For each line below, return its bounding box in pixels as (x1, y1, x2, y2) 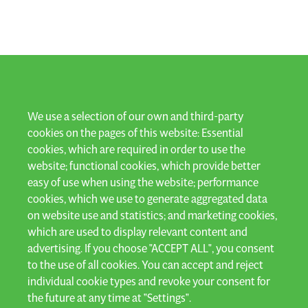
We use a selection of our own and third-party (27, 109, 243, 124)
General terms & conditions (89, 287, 219, 301)
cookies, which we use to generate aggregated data (27, 191, 267, 206)
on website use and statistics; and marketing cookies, (27, 208, 277, 223)
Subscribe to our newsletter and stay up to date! (8, 142, 280, 159)
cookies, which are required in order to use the (27, 142, 245, 157)
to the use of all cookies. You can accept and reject (27, 257, 263, 272)
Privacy (136, 263, 172, 278)
